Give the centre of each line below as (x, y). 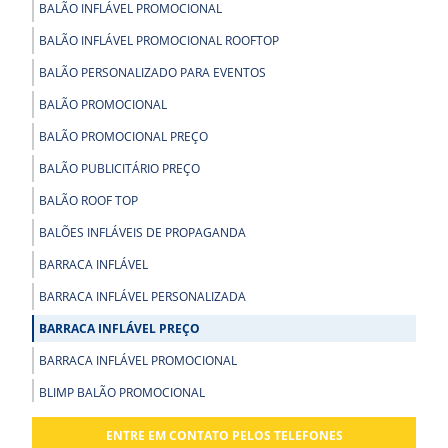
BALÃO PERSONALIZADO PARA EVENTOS (153, 72)
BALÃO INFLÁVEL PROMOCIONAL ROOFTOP (159, 40)
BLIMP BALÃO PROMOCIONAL (122, 392)
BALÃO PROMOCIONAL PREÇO (124, 136)
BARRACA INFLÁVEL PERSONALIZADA (143, 296)
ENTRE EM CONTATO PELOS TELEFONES (224, 435)
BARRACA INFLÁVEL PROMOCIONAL (138, 360)
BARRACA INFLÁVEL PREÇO (120, 328)
